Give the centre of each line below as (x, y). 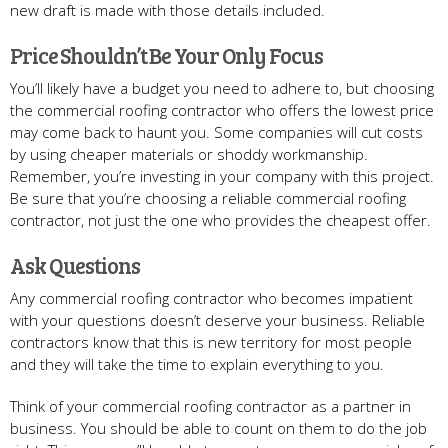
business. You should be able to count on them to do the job (218, 427)
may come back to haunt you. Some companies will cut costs (216, 131)
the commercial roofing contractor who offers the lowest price (222, 109)
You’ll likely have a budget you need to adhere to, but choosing (222, 87)
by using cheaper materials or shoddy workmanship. (189, 153)
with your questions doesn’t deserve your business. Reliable (217, 319)
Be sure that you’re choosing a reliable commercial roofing (208, 197)
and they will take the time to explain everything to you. (197, 363)
